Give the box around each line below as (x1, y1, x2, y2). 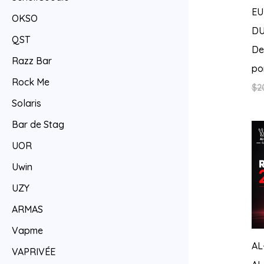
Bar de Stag (12, 118, 64, 131)
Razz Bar (12, 55, 52, 67)
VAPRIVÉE (12, 246, 55, 258)
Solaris (12, 97, 41, 110)
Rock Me (12, 76, 49, 88)
